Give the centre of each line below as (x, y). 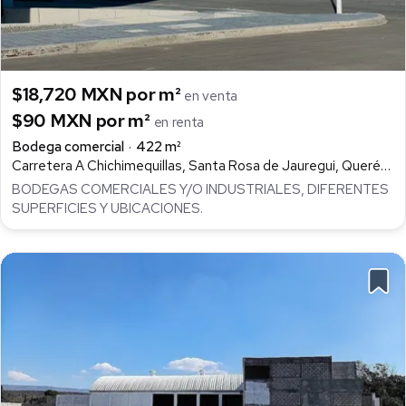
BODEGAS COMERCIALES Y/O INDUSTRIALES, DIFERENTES (200, 190)
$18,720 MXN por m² (98, 94)
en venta (211, 96)
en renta (179, 122)
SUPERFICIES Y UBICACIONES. (107, 209)
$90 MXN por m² (83, 120)
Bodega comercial (68, 146)
